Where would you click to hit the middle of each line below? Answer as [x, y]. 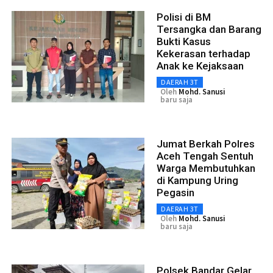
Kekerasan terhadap [204, 53]
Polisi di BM [184, 17]
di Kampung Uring [197, 180]
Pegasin [175, 192]
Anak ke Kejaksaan [200, 66]
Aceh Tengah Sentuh [205, 156]
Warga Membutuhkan [206, 168]
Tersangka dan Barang [209, 29]
